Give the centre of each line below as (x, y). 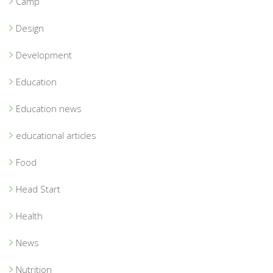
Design (30, 28)
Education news (49, 109)
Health (29, 216)
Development (44, 55)
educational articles (56, 136)
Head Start (38, 189)
